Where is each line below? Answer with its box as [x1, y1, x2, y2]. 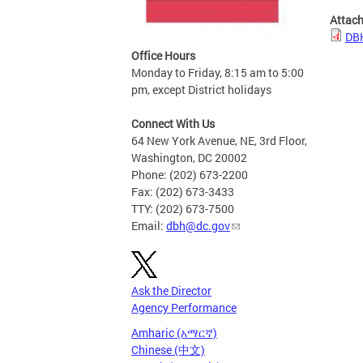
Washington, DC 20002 [131, 150, 247, 165]
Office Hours [131, 48, 195, 63]
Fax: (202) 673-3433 [131, 184, 234, 199]
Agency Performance [131, 300, 237, 315]
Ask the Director [131, 283, 211, 298]
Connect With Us [131, 116, 215, 131]
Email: [131, 218, 166, 233]
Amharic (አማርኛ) [131, 325, 217, 340]
